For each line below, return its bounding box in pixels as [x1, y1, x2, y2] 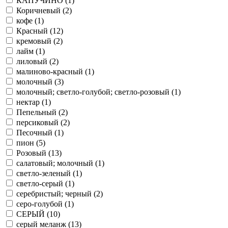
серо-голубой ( [16, 199, 67, 208]
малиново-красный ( [16, 67, 88, 76]
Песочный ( [16, 128, 57, 137]
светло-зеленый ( [16, 168, 75, 178]
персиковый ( [16, 118, 63, 127]
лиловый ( [16, 56, 52, 66]
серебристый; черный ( [16, 189, 96, 198]
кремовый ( [16, 36, 56, 45]
